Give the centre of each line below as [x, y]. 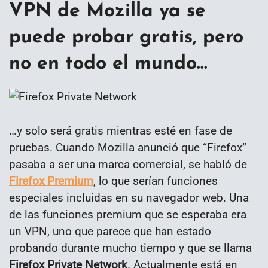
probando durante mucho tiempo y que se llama [130, 248]
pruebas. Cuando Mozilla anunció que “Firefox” [128, 147]
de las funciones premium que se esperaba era [128, 214]
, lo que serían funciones [156, 181]
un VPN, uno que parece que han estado [110, 231]
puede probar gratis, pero [126, 37]
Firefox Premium [51, 181]
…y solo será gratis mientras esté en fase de [121, 130]
